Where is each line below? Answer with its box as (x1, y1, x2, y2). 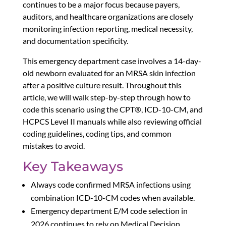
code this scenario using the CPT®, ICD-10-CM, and (22, 104, 203, 115)
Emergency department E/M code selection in (30, 206, 188, 216)
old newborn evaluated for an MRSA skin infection (22, 68, 196, 78)
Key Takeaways (22, 158, 123, 175)
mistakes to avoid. (22, 141, 85, 151)
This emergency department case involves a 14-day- (22, 56, 201, 66)
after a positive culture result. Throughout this (22, 80, 182, 90)
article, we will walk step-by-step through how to (22, 92, 191, 102)
